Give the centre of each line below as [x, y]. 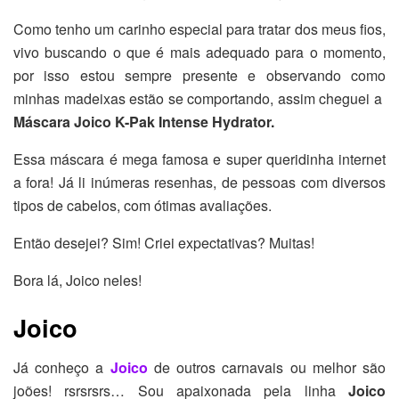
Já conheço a [62, 367]
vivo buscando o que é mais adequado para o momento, [199, 52]
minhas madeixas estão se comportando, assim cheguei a [199, 98]
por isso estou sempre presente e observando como [199, 75]
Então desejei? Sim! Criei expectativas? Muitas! [164, 242]
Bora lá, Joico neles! [77, 280]
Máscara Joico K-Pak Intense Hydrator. [144, 121]
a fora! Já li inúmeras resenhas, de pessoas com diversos [199, 182]
